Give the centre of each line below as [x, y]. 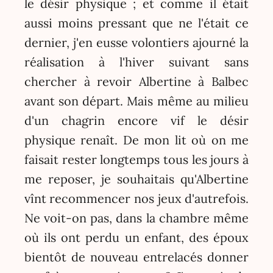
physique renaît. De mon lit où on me [136, 140]
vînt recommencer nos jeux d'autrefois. [136, 199]
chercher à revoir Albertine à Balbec [136, 82]
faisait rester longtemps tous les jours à [136, 160]
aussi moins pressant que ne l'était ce [136, 23]
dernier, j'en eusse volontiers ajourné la [136, 43]
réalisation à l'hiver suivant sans [136, 62]
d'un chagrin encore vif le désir [136, 121]
